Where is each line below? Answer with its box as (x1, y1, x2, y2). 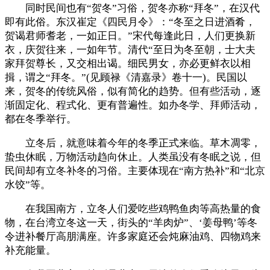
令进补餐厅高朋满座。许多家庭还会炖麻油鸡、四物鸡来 (5, 230, 261, 242)
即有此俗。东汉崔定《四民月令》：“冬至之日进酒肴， (5, 16, 256, 28)
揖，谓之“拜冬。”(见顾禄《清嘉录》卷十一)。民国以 (5, 71, 247, 83)
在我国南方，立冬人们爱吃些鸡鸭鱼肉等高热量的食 (25, 202, 261, 215)
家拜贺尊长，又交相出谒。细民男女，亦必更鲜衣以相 (5, 57, 251, 69)
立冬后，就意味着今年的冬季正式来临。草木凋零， (25, 137, 261, 149)
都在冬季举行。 (5, 113, 77, 125)
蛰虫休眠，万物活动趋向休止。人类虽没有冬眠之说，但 (5, 151, 261, 163)
